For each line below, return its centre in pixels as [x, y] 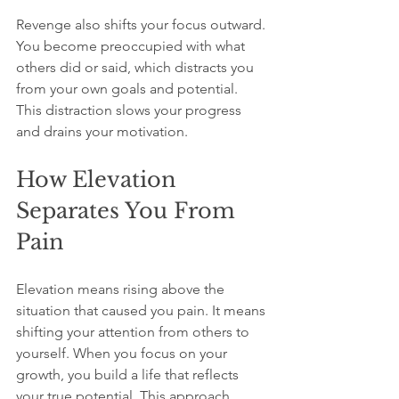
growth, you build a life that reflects [129, 375]
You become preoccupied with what [132, 46]
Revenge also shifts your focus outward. [142, 24]
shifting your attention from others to [134, 332]
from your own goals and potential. [129, 89]
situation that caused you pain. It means [142, 310]
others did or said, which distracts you [137, 67]
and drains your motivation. [102, 131]
